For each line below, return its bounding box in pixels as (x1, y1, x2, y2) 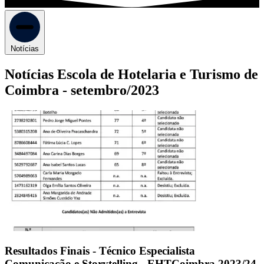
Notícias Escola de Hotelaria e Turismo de (5, 67, 258, 82)
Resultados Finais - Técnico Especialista (5, 244, 195, 257)
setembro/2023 (71, 82, 159, 98)
